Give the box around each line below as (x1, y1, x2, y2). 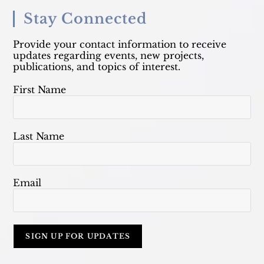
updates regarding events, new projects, (13, 49, 204, 61)
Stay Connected (24, 10, 148, 27)
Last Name (13, 130, 65, 142)
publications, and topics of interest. (13, 61, 181, 72)
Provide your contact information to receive (13, 38, 227, 50)
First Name (13, 84, 67, 95)
